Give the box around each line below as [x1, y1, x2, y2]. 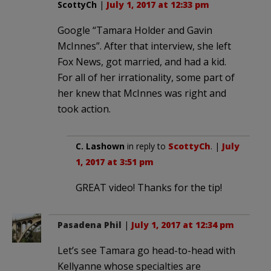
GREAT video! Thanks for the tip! [76, 180, 222, 194]
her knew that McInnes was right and [57, 86, 226, 100]
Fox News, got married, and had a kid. [57, 54, 226, 68]
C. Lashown [76, 140, 125, 152]
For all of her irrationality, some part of [57, 70, 235, 84]
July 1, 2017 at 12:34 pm [131, 218, 234, 230]
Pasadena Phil [57, 218, 122, 230]
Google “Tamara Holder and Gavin [57, 23, 212, 37]
